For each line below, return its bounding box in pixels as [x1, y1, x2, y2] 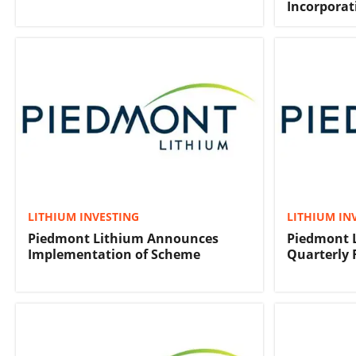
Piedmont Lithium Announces [28, 229, 219, 247]
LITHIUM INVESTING [28, 208, 139, 224]
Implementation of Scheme [28, 245, 200, 263]
